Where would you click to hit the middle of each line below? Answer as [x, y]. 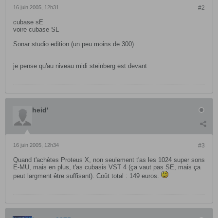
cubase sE [28, 22]
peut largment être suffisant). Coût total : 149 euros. [87, 176]
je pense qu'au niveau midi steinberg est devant [80, 66]
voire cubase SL [36, 29]
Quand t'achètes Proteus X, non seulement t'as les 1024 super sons [109, 160]
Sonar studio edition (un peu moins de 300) [73, 44]
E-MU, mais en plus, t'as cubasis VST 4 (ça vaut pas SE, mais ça [107, 167]
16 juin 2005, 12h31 [36, 7]
